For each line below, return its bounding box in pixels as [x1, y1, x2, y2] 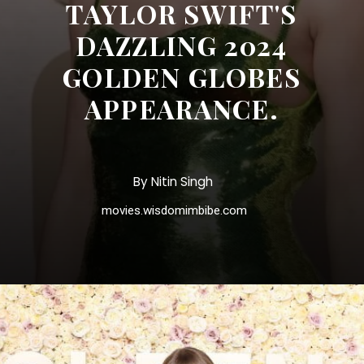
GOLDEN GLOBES [62, 59, 301, 95]
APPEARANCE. [84, 91, 279, 127]
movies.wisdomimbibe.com [102, 202, 248, 218]
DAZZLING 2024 [76, 28, 288, 63]
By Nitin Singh [133, 172, 214, 190]
